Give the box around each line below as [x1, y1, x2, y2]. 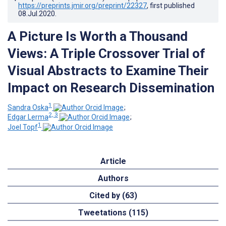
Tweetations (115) [78, 207, 148, 217]
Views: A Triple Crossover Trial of [8, 45, 205, 61]
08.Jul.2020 [18, 9, 55, 18]
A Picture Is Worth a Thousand [8, 28, 188, 44]
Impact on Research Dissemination [8, 80, 214, 95]
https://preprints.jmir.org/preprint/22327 [18, 1, 147, 10]
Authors [97, 173, 129, 183]
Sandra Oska [8, 103, 48, 111]
